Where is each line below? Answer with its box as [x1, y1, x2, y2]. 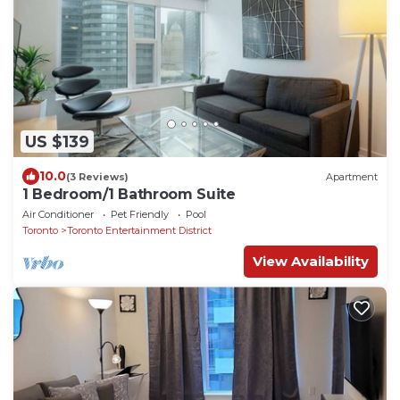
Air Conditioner [22, 208, 94, 221]
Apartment [326, 170, 378, 183]
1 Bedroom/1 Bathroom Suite [22, 186, 236, 204]
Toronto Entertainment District [67, 224, 212, 237]
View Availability [253, 253, 369, 271]
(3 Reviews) [66, 170, 129, 183]
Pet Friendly [111, 208, 169, 221]
